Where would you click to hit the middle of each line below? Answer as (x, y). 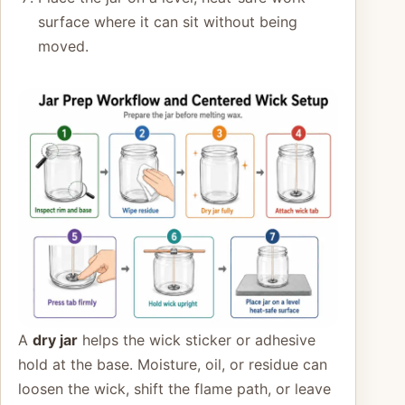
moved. (63, 47)
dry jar (55, 340)
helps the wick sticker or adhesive (197, 340)
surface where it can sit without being (167, 22)
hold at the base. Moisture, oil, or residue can (173, 365)
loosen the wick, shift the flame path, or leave (174, 389)
